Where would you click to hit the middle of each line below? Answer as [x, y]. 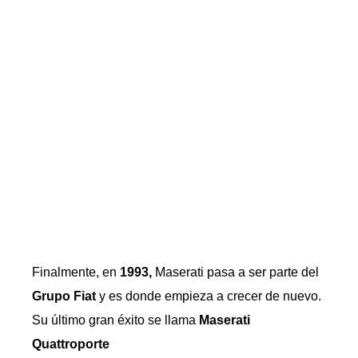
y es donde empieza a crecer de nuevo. [209, 296]
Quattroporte [71, 344]
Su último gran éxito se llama [115, 320]
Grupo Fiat [64, 296]
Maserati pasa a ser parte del [235, 272]
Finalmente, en [76, 272]
